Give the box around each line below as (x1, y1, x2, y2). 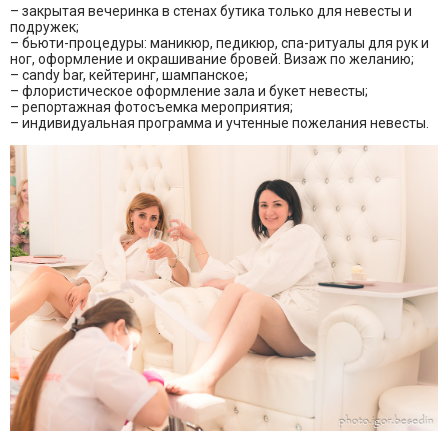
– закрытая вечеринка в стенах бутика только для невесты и (10, 3, 412, 20)
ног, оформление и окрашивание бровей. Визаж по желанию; (10, 51, 414, 68)
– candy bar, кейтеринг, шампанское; (10, 67, 248, 84)
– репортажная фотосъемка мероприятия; (10, 99, 293, 116)
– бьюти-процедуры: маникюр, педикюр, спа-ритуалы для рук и (10, 35, 429, 52)
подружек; (10, 19, 79, 36)
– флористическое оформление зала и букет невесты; (10, 83, 368, 100)
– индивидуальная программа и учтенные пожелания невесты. (10, 115, 429, 132)
